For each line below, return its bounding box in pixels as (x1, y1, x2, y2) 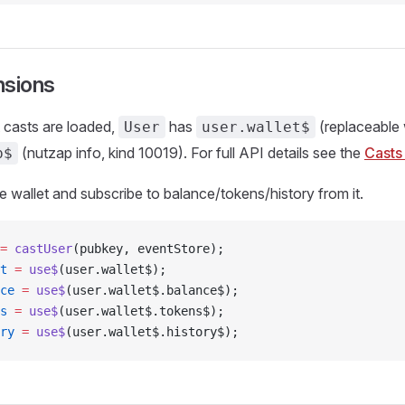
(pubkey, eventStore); (72, 241, 224, 256)
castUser (7, 241, 72, 256)
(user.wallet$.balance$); (65, 283, 239, 297)
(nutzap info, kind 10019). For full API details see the (18, 144, 364, 162)
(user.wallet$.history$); (65, 325, 239, 339)
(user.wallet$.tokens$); (58, 304, 224, 318)
